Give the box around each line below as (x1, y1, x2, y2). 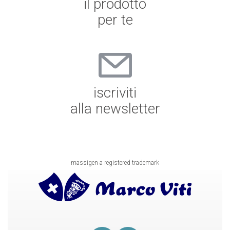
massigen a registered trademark (71, 159, 159, 166)
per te (97, 11, 133, 28)
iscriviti (93, 84, 137, 101)
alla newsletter (70, 100, 160, 117)
